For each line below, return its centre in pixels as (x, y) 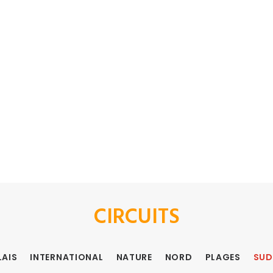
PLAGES (223, 257)
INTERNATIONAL (67, 257)
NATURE (134, 257)
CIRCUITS (136, 218)
